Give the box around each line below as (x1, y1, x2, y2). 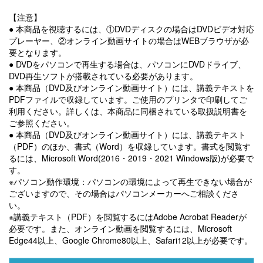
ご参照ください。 (9, 117, 75, 129)
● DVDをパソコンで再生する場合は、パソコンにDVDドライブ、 (9, 58, 246, 70)
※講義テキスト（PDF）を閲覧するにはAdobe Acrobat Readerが (9, 211, 247, 222)
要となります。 (9, 46, 66, 58)
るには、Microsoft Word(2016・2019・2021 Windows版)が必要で (9, 152, 254, 164)
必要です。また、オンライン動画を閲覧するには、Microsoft (9, 222, 232, 234)
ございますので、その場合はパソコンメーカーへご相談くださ (9, 187, 239, 199)
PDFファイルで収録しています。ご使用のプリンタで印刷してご (9, 93, 247, 105)
